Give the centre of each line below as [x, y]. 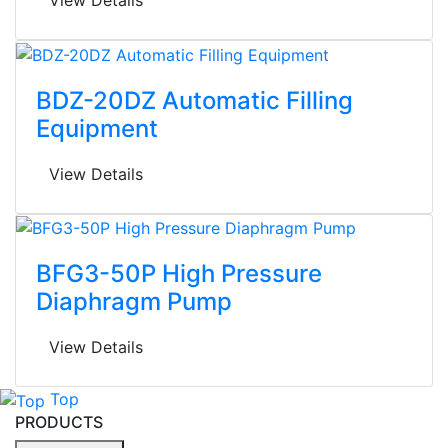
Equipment [97, 128]
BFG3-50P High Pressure [179, 274]
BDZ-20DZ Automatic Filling [194, 100]
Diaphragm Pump [134, 302]
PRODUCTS [59, 421]
